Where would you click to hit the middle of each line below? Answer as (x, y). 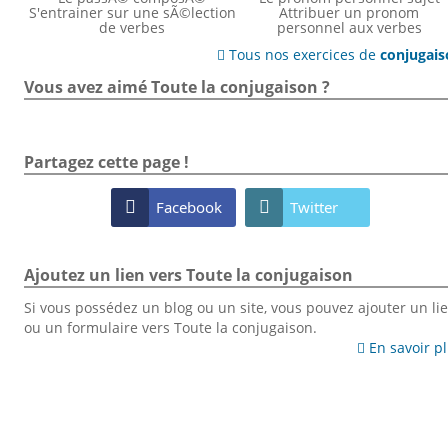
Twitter (314, 206)
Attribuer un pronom (349, 12)
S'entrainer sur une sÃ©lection (132, 12)
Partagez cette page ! (106, 162)
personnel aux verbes (349, 27)
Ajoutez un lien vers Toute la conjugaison (188, 274)
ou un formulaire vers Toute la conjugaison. (170, 328)
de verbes (132, 27)
